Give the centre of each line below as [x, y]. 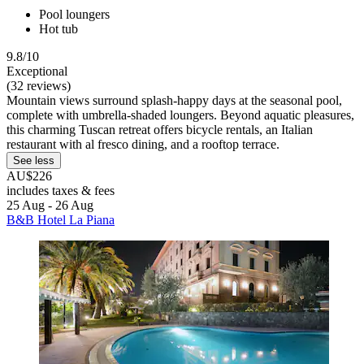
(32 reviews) [39, 85]
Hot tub [58, 28]
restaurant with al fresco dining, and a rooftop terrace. [143, 144]
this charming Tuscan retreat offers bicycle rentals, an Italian [160, 129]
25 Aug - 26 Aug [50, 205]
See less [34, 160]
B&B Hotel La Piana [61, 219]
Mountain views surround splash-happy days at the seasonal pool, [174, 100]
